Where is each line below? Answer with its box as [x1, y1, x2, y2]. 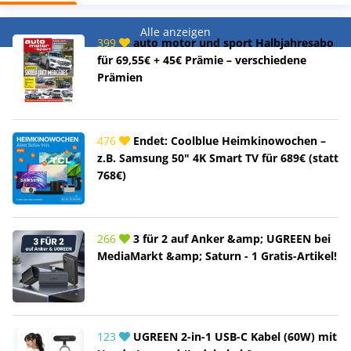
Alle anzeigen [140, 24, 211, 39]
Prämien [97, 69, 143, 85]
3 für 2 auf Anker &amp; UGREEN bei [130, 230, 331, 246]
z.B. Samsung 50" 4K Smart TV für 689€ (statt [97, 150, 338, 165]
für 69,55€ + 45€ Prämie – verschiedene [97, 52, 306, 67]
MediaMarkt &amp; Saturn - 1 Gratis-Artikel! [97, 248, 337, 263]
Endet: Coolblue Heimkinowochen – [130, 132, 326, 148]
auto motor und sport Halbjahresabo [130, 34, 334, 50]
